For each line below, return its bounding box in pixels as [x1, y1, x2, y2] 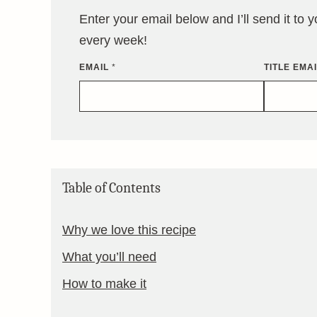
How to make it [62, 277, 146, 291]
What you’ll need [62, 250, 156, 264]
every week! [79, 33, 147, 47]
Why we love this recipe [62, 223, 196, 237]
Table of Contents [62, 180, 161, 196]
